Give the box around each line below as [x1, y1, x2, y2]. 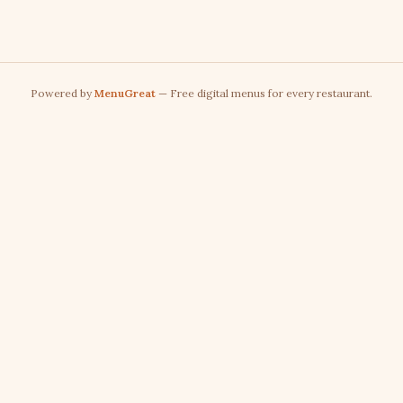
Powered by [31, 86, 94, 100]
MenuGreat [94, 86, 156, 100]
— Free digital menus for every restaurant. [156, 86, 372, 100]
